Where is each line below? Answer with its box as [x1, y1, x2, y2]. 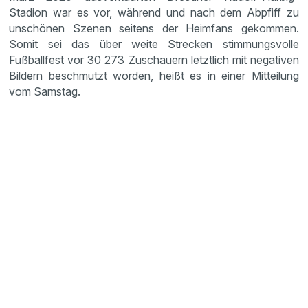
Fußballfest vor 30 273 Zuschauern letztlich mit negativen [9, 53, 299, 67]
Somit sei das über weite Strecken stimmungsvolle [9, 37, 299, 51]
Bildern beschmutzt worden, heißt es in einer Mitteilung [9, 69, 299, 82]
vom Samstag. [9, 85, 81, 98]
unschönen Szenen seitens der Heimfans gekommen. [9, 21, 299, 35]
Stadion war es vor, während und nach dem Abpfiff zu [9, 5, 299, 19]
